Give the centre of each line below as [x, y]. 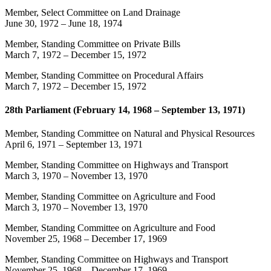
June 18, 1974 [95, 23]
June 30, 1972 [32, 23]
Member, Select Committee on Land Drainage [93, 12]
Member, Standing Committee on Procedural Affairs [104, 75]
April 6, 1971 [31, 145]
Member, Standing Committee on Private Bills [93, 44]
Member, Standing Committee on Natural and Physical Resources [130, 134]
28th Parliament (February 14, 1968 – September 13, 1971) [125, 110]
